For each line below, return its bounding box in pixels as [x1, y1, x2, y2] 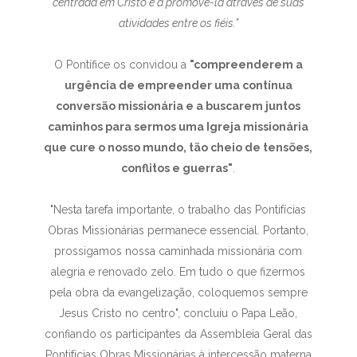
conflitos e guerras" [121, 162, 233, 175]
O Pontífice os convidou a [53, 58, 190, 71]
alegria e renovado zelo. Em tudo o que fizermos [51, 265, 306, 278]
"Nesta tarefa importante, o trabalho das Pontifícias [50, 203, 307, 216]
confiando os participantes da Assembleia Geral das [44, 328, 312, 340]
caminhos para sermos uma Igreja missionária [48, 120, 309, 133]
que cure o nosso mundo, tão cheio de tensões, [44, 141, 313, 154]
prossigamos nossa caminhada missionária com [54, 245, 303, 257]
